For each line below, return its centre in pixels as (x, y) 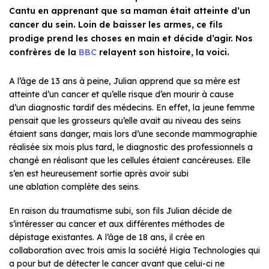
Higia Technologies (207, 250)
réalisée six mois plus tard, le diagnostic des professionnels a (131, 147)
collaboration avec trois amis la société (89, 250)
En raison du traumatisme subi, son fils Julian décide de (120, 210)
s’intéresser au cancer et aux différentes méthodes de (117, 224)
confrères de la (44, 52)
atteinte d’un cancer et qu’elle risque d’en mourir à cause (121, 94)
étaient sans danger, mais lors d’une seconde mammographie (133, 134)
